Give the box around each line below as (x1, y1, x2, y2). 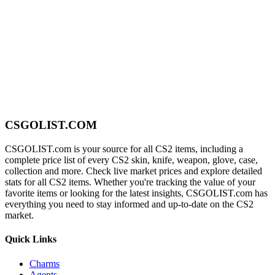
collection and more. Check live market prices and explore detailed (5, 166, 262, 177)
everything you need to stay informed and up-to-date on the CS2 (5, 199, 254, 210)
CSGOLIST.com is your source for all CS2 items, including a (5, 144, 243, 155)
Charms (29, 258, 60, 269)
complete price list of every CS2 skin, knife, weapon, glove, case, (5, 155, 258, 166)
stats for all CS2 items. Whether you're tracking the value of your (5, 177, 255, 188)
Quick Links (5, 234, 56, 245)
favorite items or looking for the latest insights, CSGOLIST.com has (5, 188, 268, 199)
